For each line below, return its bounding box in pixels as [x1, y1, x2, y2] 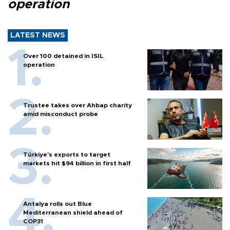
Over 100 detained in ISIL [23, 52, 104, 59]
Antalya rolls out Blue [23, 200, 92, 207]
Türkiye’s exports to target [23, 151, 110, 158]
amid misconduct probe [23, 110, 98, 117]
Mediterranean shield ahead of [23, 209, 123, 216]
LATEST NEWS [10, 31, 65, 39]
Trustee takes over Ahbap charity [23, 102, 132, 108]
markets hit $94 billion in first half [23, 160, 131, 166]
